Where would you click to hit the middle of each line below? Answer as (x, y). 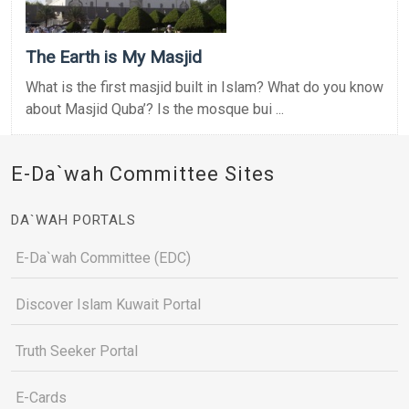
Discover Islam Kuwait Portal (108, 304)
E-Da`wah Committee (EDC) (103, 257)
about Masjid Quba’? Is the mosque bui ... (155, 109)
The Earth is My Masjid (114, 57)
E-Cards (41, 397)
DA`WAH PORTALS (73, 220)
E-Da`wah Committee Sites (143, 173)
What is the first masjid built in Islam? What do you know (204, 87)
